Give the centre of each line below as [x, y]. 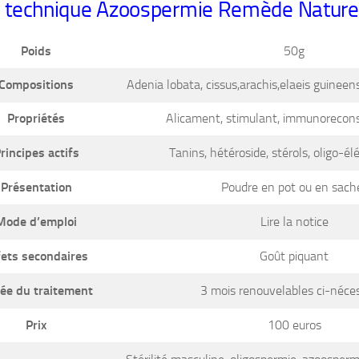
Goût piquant [292, 256]
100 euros [292, 325]
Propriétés [34, 118]
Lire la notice [292, 221]
